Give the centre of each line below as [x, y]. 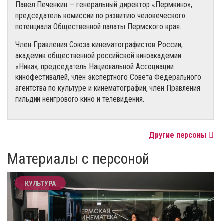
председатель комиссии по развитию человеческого [100, 15]
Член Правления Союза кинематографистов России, [99, 44]
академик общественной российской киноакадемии [98, 55]
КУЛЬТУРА [40, 183]
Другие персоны [179, 135]
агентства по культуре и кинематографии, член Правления [108, 88]
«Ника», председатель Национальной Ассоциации [94, 66]
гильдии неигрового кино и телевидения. [80, 99]
